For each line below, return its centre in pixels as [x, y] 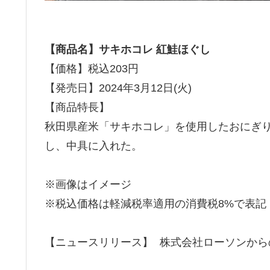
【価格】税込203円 [95, 68]
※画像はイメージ [88, 185]
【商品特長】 [77, 107]
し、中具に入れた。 [93, 146]
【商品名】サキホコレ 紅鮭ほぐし [127, 49]
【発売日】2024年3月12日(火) [118, 88]
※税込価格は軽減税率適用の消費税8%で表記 [155, 204]
